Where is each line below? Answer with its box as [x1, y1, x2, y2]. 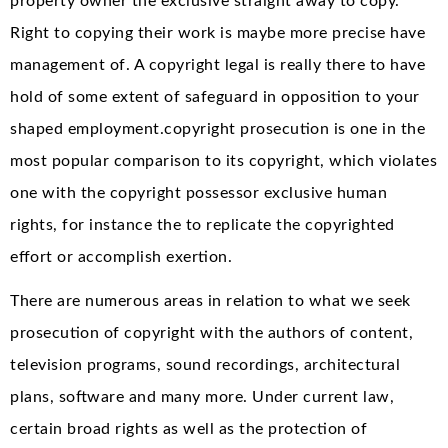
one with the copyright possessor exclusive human [10, 184, 387, 201]
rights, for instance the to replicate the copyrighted [10, 216, 395, 233]
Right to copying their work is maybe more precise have [10, 24, 425, 41]
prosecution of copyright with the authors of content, [10, 324, 413, 341]
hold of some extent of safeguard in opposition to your [10, 88, 420, 105]
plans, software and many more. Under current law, [10, 388, 394, 405]
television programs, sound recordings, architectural [10, 356, 400, 373]
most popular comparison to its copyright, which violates [10, 152, 437, 169]
